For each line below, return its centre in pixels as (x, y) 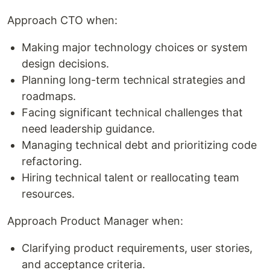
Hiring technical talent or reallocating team (130, 177)
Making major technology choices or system (135, 47)
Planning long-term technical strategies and (133, 80)
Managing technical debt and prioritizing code (139, 145)
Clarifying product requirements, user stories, (137, 248)
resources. (48, 194)
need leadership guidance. (88, 129)
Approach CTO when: (62, 20)
